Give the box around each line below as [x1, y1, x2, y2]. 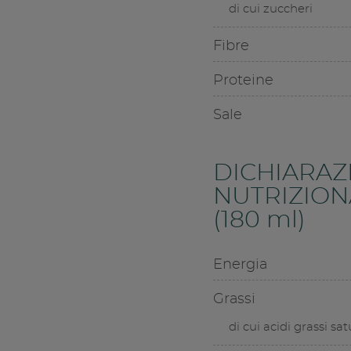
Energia [212, 258, 267, 273]
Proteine [212, 74, 273, 89]
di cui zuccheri [228, 3, 313, 16]
